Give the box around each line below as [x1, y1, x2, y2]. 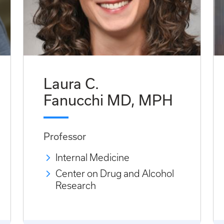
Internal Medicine [55, 152, 129, 163]
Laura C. [43, 75, 99, 92]
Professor [43, 131, 86, 142]
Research [55, 180, 96, 191]
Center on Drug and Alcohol [55, 168, 174, 179]
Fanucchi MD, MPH [43, 91, 173, 108]
